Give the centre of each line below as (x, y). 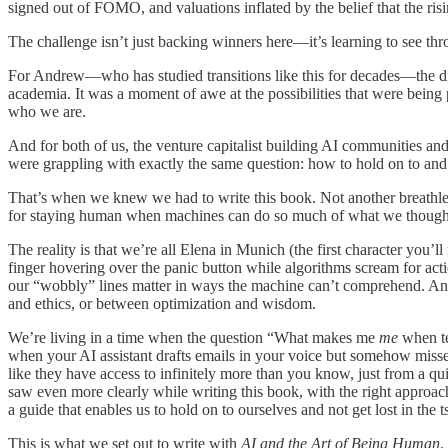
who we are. (47, 112)
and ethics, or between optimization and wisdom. (162, 304)
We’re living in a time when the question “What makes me (193, 338)
